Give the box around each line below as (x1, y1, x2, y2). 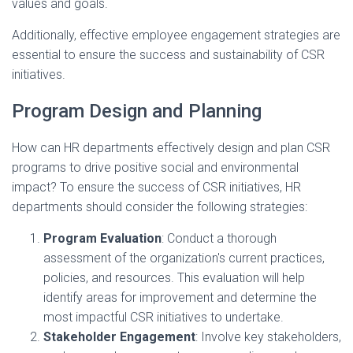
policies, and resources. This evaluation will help (43, 270, 305, 286)
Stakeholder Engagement (43, 329, 195, 345)
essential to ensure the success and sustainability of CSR (12, 47, 325, 63)
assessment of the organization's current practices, (43, 251, 325, 266)
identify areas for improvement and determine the (43, 290, 317, 306)
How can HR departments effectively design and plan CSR (12, 140, 330, 156)
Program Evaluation (43, 231, 162, 247)
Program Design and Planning (12, 100, 262, 123)
